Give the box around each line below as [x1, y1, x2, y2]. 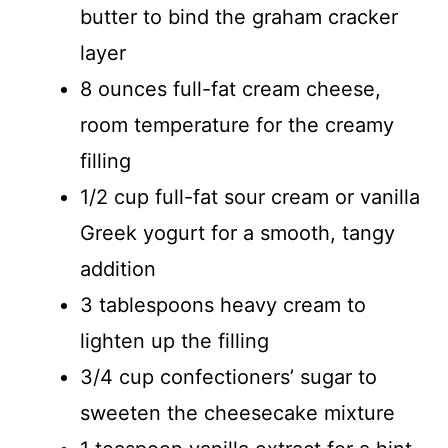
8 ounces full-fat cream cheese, [80, 76, 381, 101]
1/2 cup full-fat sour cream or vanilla [80, 184, 420, 209]
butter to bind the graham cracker [80, 4, 398, 29]
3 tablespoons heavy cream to [80, 292, 366, 317]
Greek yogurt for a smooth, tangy [80, 220, 395, 245]
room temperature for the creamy [80, 112, 394, 137]
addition [80, 256, 156, 281]
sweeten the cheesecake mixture [80, 400, 395, 425]
